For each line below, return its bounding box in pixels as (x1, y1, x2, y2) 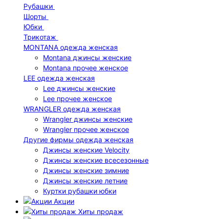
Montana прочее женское (43, 64, 128, 72)
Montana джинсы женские (43, 53, 131, 62)
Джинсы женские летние (43, 176, 128, 185)
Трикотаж (23, 33, 58, 41)
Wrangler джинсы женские (43, 115, 132, 123)
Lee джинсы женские (43, 84, 115, 92)
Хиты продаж (78, 207, 123, 216)
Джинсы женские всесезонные (43, 156, 149, 164)
